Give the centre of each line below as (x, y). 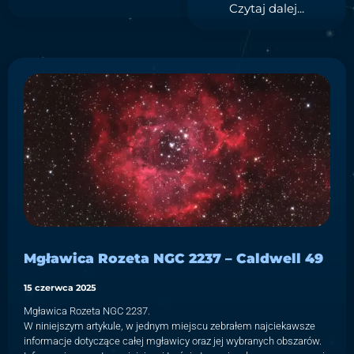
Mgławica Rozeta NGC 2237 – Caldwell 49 (173, 258)
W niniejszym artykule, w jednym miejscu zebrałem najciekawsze (169, 326)
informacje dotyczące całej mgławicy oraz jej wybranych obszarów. (173, 341)
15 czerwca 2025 (60, 287)
